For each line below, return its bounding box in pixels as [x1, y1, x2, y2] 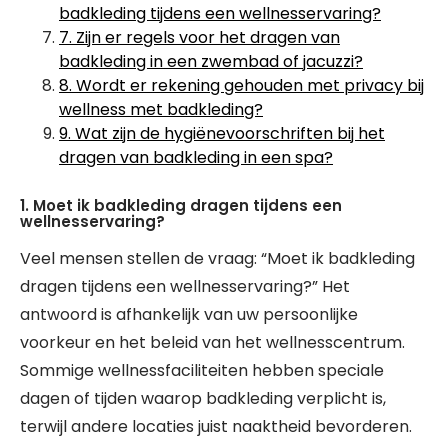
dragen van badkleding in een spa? [59, 146, 333, 169]
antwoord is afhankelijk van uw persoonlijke [20, 303, 358, 326]
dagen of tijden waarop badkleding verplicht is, [20, 387, 386, 410]
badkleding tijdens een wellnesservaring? [59, 2, 381, 25]
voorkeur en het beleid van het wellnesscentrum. [20, 331, 405, 354]
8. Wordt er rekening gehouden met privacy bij [59, 74, 424, 97]
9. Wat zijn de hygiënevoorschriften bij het [59, 122, 385, 145]
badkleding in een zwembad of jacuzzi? [59, 50, 363, 73]
